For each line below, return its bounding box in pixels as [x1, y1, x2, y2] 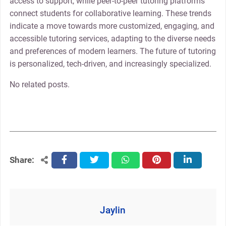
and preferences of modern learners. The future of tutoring [9, 46, 216, 56]
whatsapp [122, 155, 157, 165]
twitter [90, 155, 112, 165]
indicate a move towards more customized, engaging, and [9, 21, 214, 31]
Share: [9, 155, 34, 165]
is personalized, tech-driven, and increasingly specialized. [9, 59, 211, 69]
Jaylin [100, 204, 126, 216]
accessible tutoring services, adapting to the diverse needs [9, 34, 215, 44]
